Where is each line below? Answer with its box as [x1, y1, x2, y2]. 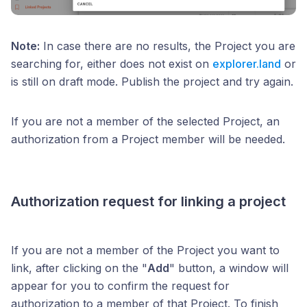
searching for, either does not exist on [11, 56, 212, 71]
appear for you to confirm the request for [11, 278, 230, 293]
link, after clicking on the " [11, 260, 147, 275]
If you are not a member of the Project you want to [11, 243, 280, 257]
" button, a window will [169, 260, 288, 275]
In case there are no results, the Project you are [40, 38, 295, 53]
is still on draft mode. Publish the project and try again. [11, 74, 293, 88]
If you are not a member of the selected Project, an [11, 114, 280, 128]
